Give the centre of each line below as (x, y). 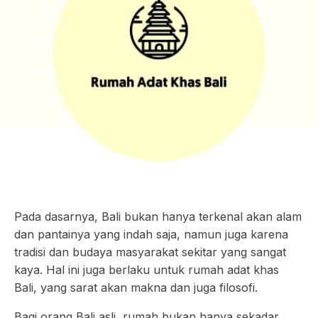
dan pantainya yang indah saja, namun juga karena (151, 234)
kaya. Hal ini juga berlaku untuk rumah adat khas (147, 270)
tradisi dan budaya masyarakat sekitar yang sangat (150, 252)
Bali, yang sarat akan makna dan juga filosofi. (136, 287)
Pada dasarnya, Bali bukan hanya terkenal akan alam (158, 216)
